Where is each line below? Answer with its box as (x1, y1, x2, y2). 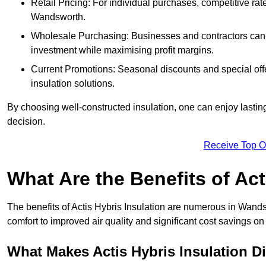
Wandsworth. (31, 12, 85, 23)
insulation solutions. (31, 78, 115, 89)
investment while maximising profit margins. (31, 45, 214, 56)
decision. (7, 116, 45, 127)
